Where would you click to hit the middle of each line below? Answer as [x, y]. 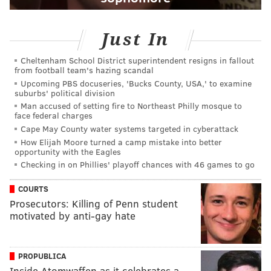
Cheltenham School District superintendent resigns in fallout [137, 60]
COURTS [33, 188]
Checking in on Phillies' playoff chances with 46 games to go [138, 165]
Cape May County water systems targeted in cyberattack [129, 128]
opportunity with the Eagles [68, 151]
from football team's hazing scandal [84, 70]
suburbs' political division [65, 93]
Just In [135, 39]
